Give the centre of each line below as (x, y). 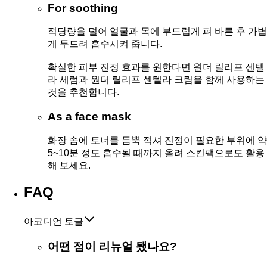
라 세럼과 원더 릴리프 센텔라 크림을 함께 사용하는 (156, 80)
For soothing (83, 8)
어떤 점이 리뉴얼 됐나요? (112, 247)
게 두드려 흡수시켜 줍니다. (105, 44)
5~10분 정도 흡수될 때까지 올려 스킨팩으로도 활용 (156, 153)
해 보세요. (69, 165)
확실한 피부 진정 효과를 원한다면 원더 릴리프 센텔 (156, 67)
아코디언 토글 (54, 221)
